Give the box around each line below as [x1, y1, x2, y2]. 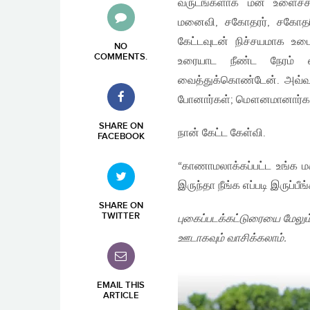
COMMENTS [94, 51, 145, 62]
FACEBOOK [97, 131, 145, 142]
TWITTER [102, 210, 140, 221]
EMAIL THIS [97, 280, 145, 291]
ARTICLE [102, 290, 139, 301]
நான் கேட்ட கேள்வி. [178, 126, 266, 140]
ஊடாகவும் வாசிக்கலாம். [178, 231, 286, 245]
